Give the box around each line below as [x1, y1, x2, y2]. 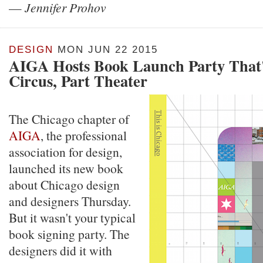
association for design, [9, 143, 122, 160]
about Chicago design [9, 176, 120, 193]
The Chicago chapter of [9, 110, 129, 127]
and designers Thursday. [9, 193, 131, 210]
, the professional [41, 127, 127, 144]
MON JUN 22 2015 [53, 44, 158, 55]
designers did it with [9, 242, 112, 259]
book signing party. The [9, 225, 130, 242]
